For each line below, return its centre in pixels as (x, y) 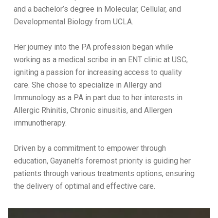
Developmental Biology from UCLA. (73, 22)
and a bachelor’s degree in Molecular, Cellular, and (97, 9)
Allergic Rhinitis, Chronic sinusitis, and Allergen (93, 110)
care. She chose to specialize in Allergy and (88, 85)
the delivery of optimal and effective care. (84, 186)
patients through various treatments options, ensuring (104, 173)
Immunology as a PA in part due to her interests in (98, 98)
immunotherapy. (40, 123)
